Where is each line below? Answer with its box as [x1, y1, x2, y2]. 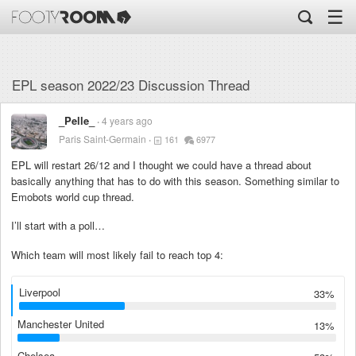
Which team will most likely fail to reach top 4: [11, 246, 223, 262]
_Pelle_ [59, 113, 95, 128]
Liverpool [19, 284, 60, 300]
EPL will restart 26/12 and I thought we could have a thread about [11, 157, 311, 172]
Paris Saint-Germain [59, 132, 146, 145]
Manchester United [17, 315, 104, 331]
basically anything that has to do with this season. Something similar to [11, 173, 339, 188]
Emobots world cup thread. [11, 189, 134, 204]
